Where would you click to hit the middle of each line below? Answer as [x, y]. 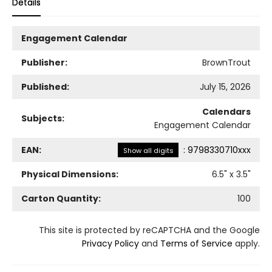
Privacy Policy [110, 243]
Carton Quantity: [61, 198]
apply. [246, 243]
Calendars [226, 111]
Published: [45, 87]
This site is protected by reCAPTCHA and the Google [149, 230]
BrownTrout [226, 62]
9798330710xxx [219, 150]
